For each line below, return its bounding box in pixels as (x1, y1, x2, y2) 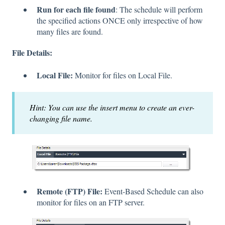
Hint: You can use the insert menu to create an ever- (30, 102, 194, 113)
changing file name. (30, 113, 92, 124)
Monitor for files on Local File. (73, 69, 172, 80)
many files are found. (37, 26, 103, 37)
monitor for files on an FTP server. (37, 197, 145, 208)
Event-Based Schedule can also (102, 186, 203, 197)
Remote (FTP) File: (37, 185, 102, 197)
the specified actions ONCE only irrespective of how (37, 15, 203, 26)
